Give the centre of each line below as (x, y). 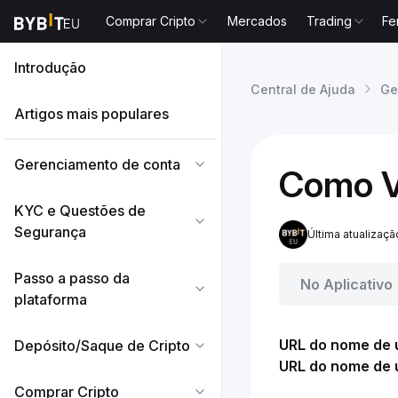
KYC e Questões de (80, 211)
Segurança (50, 232)
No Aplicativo (346, 284)
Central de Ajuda (303, 89)
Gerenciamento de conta (97, 164)
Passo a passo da (72, 278)
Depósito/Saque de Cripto (102, 346)
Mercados (258, 21)
